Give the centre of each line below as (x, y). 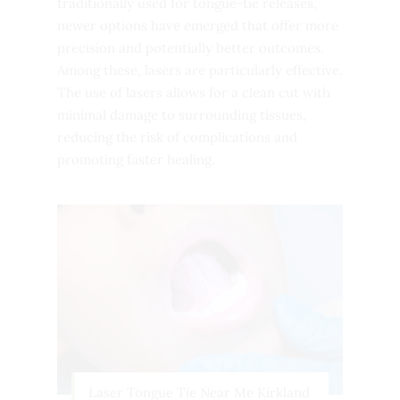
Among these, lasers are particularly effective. (200, 70)
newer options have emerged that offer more (198, 25)
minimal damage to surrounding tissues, (182, 115)
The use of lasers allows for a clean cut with (194, 92)
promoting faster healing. (136, 159)
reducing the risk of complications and (177, 137)
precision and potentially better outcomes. (191, 48)
